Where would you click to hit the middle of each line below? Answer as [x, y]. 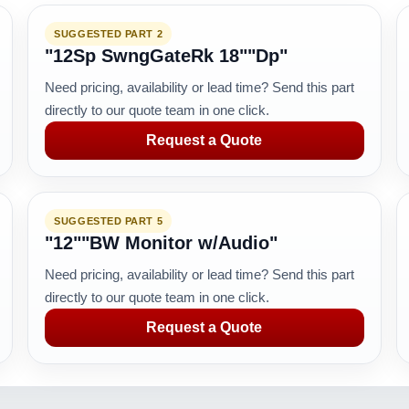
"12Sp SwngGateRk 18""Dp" [167, 56]
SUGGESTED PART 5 [109, 221]
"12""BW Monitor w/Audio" [162, 243]
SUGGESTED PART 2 [109, 34]
